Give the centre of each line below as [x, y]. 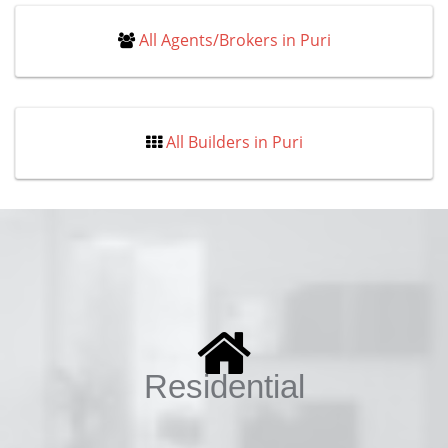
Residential [224, 386]
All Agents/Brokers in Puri [234, 40]
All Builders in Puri [234, 142]
